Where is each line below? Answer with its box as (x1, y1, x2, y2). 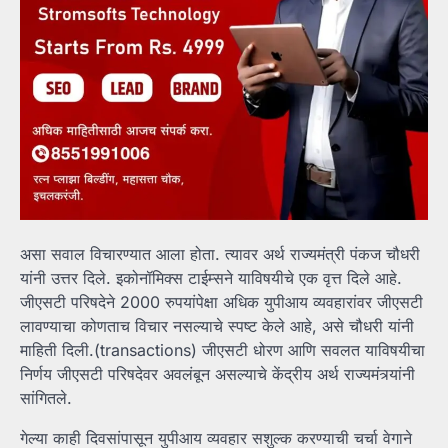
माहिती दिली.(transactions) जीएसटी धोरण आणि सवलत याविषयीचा (20, 339, 425, 360)
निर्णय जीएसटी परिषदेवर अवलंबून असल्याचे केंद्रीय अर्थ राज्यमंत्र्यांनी (20, 363, 415, 384)
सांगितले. (20, 387, 72, 408)
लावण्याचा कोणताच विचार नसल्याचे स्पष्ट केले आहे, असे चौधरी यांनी (20, 315, 414, 336)
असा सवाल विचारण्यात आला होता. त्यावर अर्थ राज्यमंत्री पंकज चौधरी (20, 243, 420, 264)
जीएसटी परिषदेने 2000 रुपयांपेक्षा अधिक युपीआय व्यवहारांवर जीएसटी (20, 291, 423, 312)
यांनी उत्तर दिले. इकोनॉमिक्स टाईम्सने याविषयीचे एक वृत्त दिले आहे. (20, 267, 402, 288)
